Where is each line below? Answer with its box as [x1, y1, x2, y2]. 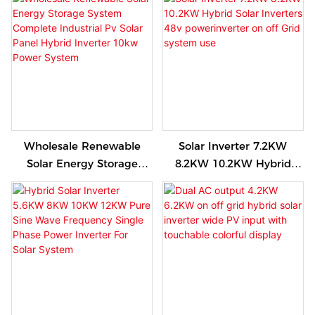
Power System [44, 226, 120, 240]
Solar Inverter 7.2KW [179, 139, 288, 153]
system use [203, 209, 263, 223]
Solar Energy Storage [26, 156, 138, 170]
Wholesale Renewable [23, 139, 141, 153]
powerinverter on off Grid [166, 191, 300, 205]
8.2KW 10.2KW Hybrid [174, 156, 291, 170]
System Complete [35, 174, 129, 188]
